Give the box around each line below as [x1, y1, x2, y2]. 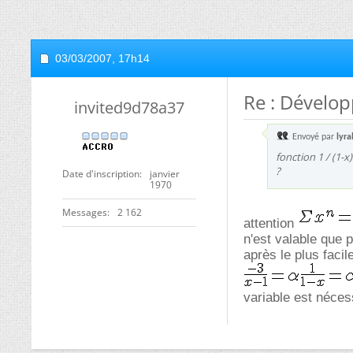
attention [243, 216, 298, 231]
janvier [150, 167, 180, 180]
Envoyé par [290, 132, 336, 142]
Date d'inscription [62, 167, 139, 180]
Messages [62, 206, 107, 219]
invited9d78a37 [74, 97, 184, 118]
